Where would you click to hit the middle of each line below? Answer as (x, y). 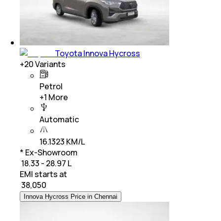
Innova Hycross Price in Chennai (71, 197)
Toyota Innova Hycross (97, 54)
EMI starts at (43, 174)
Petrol (51, 87)
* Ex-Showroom (49, 153)
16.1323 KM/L (62, 142)
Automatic (59, 120)
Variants (50, 64)
